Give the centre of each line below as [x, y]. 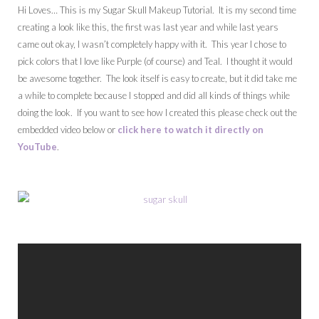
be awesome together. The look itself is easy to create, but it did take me [157, 79]
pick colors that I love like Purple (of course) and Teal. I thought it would [155, 62]
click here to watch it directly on [190, 130]
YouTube [37, 147]
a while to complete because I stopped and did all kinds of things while [154, 96]
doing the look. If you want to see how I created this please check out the [157, 113]
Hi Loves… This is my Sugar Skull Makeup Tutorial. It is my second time [157, 10]
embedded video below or [68, 130]
